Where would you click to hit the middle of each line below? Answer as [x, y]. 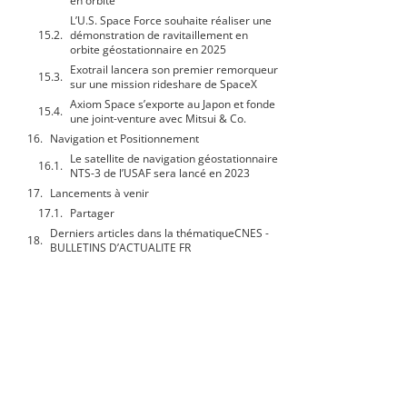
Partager [92, 213]
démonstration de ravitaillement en [159, 35]
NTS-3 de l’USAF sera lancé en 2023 [160, 174]
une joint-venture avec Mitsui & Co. [158, 119]
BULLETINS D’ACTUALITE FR [120, 248]
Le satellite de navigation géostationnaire [174, 159]
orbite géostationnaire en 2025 [148, 50]
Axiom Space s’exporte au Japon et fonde [173, 104]
